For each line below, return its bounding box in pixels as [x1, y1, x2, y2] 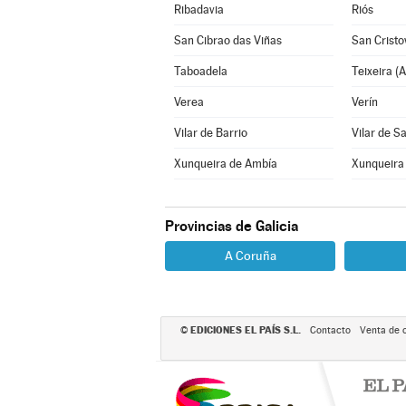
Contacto [309, 324, 351, 336]
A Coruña [224, 248, 276, 263]
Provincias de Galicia [165, 217, 298, 235]
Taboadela [173, 64, 227, 78]
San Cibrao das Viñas [173, 34, 282, 47]
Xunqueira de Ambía [173, 157, 277, 170]
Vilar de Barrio [173, 126, 247, 140]
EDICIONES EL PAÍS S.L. [189, 324, 301, 336]
